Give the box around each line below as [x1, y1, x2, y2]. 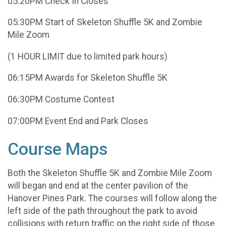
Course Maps [8, 139, 107, 159]
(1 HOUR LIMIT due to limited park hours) [8, 51, 167, 62]
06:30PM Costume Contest [8, 94, 115, 104]
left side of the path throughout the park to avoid [8, 206, 197, 216]
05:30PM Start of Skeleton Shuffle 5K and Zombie [8, 17, 202, 28]
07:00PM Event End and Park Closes [8, 116, 148, 126]
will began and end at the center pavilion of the [8, 181, 188, 191]
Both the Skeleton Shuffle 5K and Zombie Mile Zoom [8, 168, 212, 179]
